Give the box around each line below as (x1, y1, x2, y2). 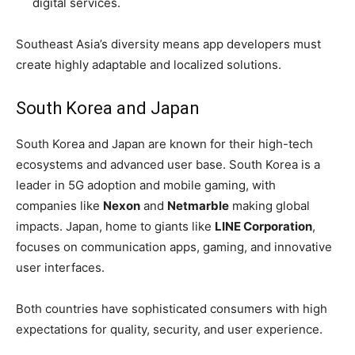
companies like (16, 198, 103, 214)
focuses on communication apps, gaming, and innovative (16, 239, 332, 255)
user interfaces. (16, 260, 105, 276)
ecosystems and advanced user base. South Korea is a (16, 157, 320, 173)
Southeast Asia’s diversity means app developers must (16, 36, 321, 52)
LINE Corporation (215, 219, 312, 235)
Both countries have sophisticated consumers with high (16, 301, 327, 317)
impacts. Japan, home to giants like (16, 219, 215, 235)
